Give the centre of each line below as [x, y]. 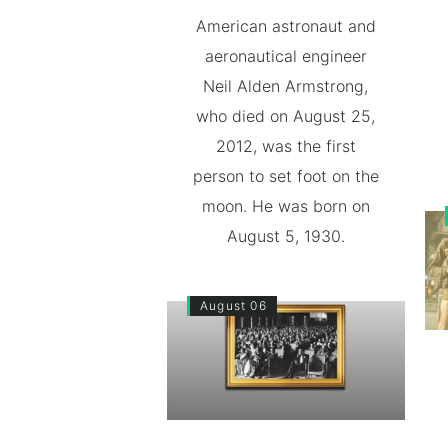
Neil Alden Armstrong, [286, 86]
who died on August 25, [286, 116]
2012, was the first [285, 146]
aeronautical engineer [285, 56]
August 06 [233, 306]
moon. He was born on [285, 206]
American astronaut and [285, 26]
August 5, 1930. [285, 236]
